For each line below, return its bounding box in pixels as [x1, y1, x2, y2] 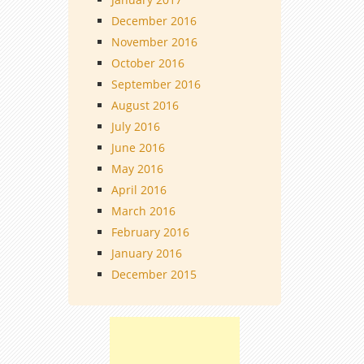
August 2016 [110, 97, 179, 114]
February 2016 [110, 224, 189, 240]
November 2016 [110, 34, 197, 50]
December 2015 [110, 266, 197, 283]
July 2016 [110, 119, 160, 135]
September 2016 [110, 76, 201, 93]
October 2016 [110, 55, 184, 71]
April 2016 [110, 182, 167, 198]
